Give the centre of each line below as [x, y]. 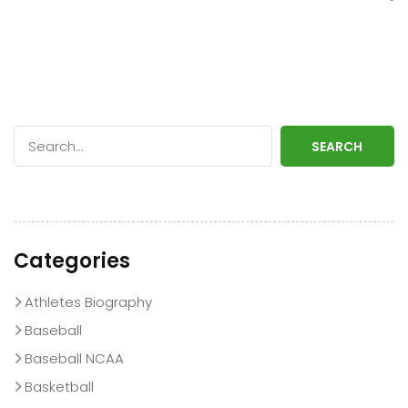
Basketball [59, 387]
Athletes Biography [88, 302]
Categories [72, 261]
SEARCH [337, 146]
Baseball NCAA [74, 359]
